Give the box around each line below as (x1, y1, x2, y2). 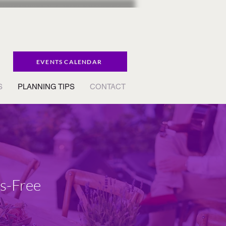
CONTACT (90, 82, 126, 91)
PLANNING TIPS (18, 82, 75, 91)
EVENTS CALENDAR (36, 58, 102, 66)
